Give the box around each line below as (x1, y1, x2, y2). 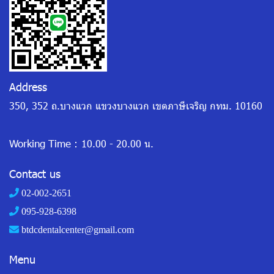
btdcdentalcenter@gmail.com (21, 224, 134, 235)
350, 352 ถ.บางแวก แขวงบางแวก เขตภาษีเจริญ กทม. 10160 (9, 98, 262, 112)
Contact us (9, 166, 61, 180)
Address (9, 79, 47, 94)
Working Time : (9, 136, 78, 150)
